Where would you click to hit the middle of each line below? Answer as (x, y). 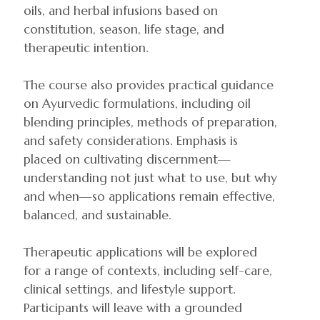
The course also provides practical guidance (149, 85)
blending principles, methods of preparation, (150, 122)
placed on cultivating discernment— (127, 159)
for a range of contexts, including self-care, (148, 271)
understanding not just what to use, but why (150, 178)
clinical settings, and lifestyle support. (130, 289)
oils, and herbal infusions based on (121, 11)
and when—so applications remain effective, (149, 196)
